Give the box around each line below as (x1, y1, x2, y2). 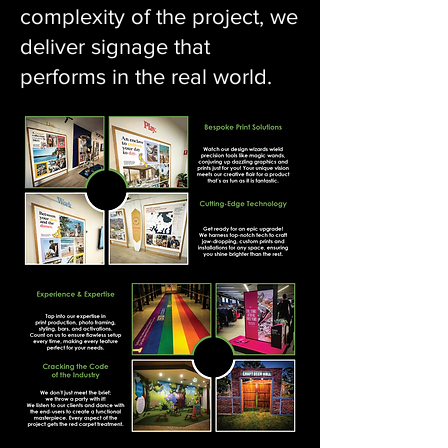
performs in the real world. (20, 65, 272, 88)
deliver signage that (20, 35, 210, 58)
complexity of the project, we (20, 5, 298, 28)
